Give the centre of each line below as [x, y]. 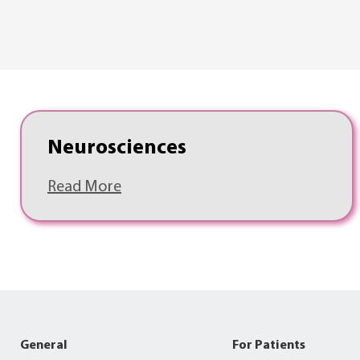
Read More [84, 187]
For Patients [268, 345]
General [44, 345]
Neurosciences [117, 148]
